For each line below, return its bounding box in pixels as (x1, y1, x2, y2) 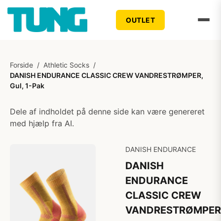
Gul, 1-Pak (10, 81, 44, 90)
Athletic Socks (43, 61, 89, 69)
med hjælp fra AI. (10, 118, 74, 128)
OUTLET (126, 15, 155, 24)
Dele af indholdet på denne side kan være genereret (10, 107, 205, 116)
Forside (10, 61, 33, 69)
